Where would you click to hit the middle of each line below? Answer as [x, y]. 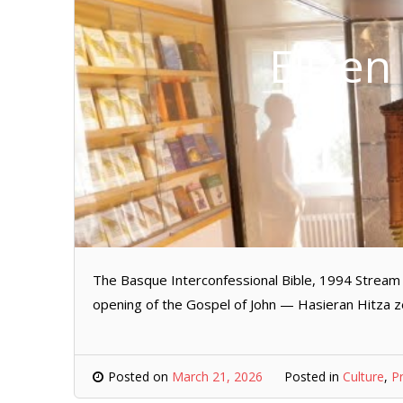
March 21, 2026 [217, 376]
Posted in [313, 376]
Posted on [140, 376]
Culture [363, 376]
